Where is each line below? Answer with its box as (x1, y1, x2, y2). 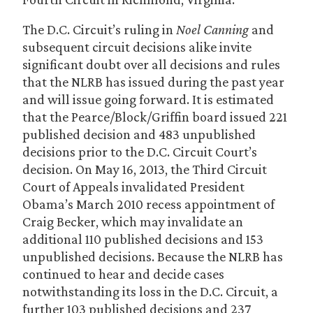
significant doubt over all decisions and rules (22, 57, 280, 72)
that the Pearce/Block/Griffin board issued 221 (22, 109, 287, 124)
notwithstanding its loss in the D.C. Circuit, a (22, 284, 278, 299)
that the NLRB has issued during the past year (22, 74, 284, 89)
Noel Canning (176, 22, 249, 37)
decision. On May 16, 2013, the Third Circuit (22, 161, 267, 177)
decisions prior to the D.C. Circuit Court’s (22, 144, 257, 159)
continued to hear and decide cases (22, 266, 224, 282)
